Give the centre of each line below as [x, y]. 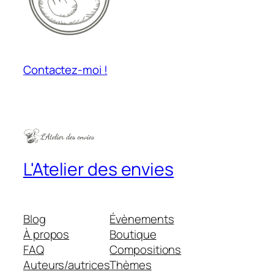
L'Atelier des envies [98, 169]
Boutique [133, 235]
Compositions [146, 250]
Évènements [142, 219]
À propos [46, 235]
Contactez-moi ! [65, 70]
